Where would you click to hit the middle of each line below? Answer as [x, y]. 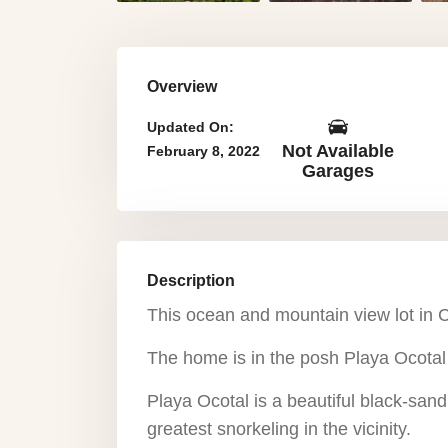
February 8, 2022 [203, 151]
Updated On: [190, 127]
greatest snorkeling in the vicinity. [279, 429]
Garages [338, 171]
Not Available [338, 151]
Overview [182, 86]
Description [191, 280]
